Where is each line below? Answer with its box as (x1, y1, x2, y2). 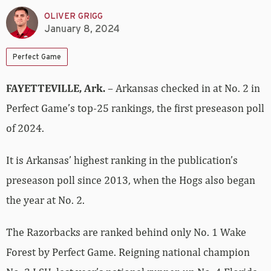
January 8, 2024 (44, 24, 120, 34)
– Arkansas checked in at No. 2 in (108, 82, 260, 95)
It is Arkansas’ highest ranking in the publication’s (6, 154, 238, 167)
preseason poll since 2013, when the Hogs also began (6, 174, 255, 187)
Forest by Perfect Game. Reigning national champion (6, 246, 250, 259)
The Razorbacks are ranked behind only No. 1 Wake (6, 226, 246, 239)
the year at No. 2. (6, 194, 85, 207)
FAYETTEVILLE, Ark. (6, 82, 108, 95)
